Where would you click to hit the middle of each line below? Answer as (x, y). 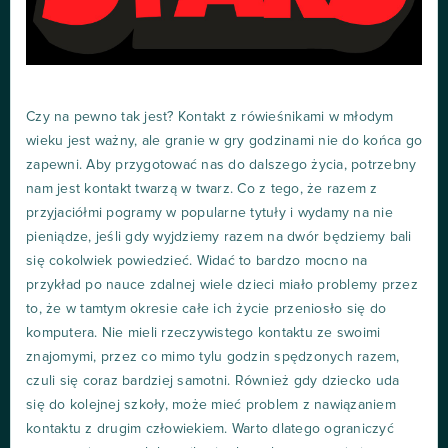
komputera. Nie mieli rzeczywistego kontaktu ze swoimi (203, 332)
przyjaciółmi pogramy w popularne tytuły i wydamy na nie (209, 212)
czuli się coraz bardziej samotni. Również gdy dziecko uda (213, 380)
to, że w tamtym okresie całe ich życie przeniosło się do (206, 308)
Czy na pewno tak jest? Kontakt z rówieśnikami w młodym (210, 116)
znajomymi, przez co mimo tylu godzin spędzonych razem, (213, 356)
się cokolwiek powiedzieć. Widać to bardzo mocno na (197, 260)
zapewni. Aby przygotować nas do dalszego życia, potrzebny (221, 164)
